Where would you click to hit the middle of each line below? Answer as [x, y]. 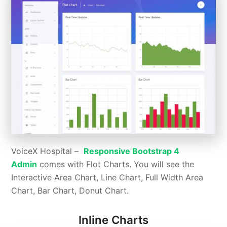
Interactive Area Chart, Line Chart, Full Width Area [107, 177]
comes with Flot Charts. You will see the [116, 164]
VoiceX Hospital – [48, 151]
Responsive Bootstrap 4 [132, 151]
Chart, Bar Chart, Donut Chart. [70, 190]
